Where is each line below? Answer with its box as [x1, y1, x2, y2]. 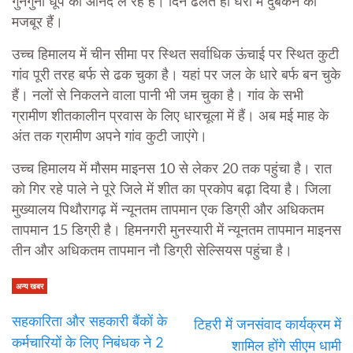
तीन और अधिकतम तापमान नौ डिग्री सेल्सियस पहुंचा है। [12, 244, 292, 259]
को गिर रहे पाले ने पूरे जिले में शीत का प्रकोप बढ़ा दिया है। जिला [12, 183, 331, 198]
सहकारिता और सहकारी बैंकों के [12, 313, 167, 330]
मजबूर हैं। [12, 16, 63, 31]
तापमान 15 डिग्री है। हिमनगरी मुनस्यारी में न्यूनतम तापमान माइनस [12, 224, 341, 239]
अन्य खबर [16, 281, 43, 292]
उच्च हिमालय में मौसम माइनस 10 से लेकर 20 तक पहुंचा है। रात [12, 162, 332, 177]
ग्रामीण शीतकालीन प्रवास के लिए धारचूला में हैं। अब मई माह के [12, 110, 329, 124]
